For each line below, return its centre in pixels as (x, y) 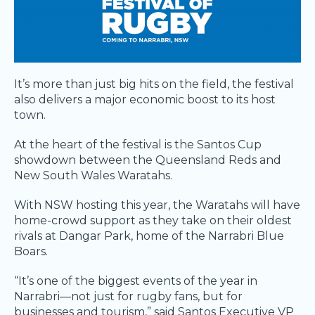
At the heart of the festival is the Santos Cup (138, 145)
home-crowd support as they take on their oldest (153, 221)
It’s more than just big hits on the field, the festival (154, 84)
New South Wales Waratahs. (93, 176)
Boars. (31, 252)
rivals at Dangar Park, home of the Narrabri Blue (149, 236)
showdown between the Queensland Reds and (148, 160)
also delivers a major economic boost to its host (145, 100)
